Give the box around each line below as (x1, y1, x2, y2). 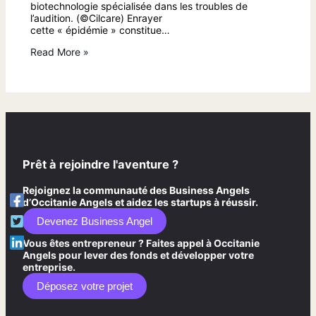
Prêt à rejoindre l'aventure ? (23, 157, 178, 172)
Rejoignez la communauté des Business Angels (23, 183, 250, 196)
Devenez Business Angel (37, 214, 152, 227)
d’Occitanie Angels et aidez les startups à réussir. (23, 195, 258, 208)
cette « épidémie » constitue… (30, 24, 170, 36)
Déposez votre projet (37, 279, 133, 292)
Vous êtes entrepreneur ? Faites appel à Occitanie (23, 236, 260, 249)
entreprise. (23, 260, 75, 273)
